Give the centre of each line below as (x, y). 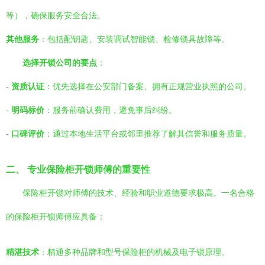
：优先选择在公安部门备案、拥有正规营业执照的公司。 (148, 86)
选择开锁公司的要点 (60, 63)
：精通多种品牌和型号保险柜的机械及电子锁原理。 (134, 252)
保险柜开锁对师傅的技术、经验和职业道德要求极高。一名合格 (138, 193)
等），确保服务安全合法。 (56, 15)
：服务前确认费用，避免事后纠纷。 (111, 110)
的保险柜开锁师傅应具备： (56, 216)
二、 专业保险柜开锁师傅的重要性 (78, 169)
